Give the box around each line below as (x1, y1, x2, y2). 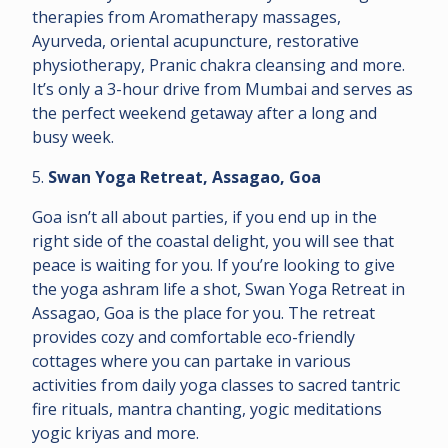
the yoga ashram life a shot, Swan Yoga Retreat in (32, 277, 405, 300)
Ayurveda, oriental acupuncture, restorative (32, 29, 359, 52)
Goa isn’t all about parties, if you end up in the (32, 205, 377, 228)
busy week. (32, 125, 122, 148)
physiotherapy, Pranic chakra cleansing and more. (32, 53, 405, 76)
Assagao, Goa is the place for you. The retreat (32, 301, 375, 324)
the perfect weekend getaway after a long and (32, 101, 377, 124)
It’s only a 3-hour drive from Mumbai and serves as (32, 77, 413, 100)
